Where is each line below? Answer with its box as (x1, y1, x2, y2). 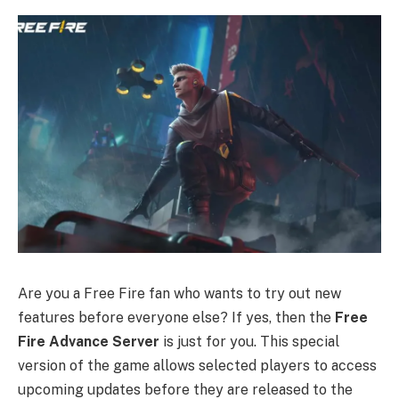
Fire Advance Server (18, 332, 159, 350)
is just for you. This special (159, 332, 339, 350)
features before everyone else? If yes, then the (18, 308, 335, 326)
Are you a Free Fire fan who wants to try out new (18, 284, 341, 302)
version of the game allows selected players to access (18, 356, 377, 374)
